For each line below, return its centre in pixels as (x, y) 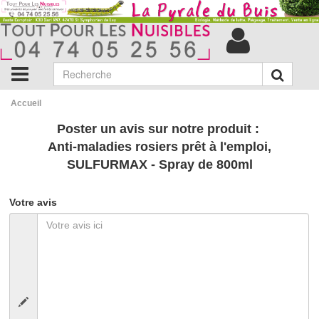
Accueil (26, 103)
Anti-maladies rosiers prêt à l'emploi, (159, 147)
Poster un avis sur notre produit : (159, 129)
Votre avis (33, 202)
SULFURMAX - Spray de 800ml (159, 164)
